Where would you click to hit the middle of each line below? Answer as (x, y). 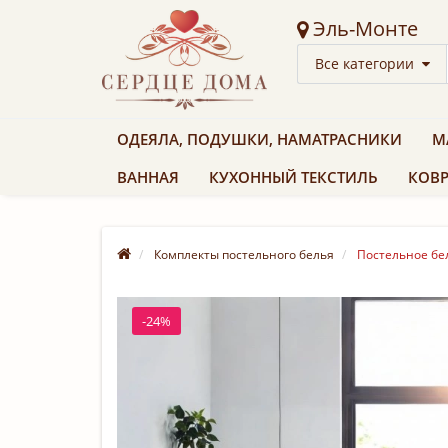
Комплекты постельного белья (244, 254)
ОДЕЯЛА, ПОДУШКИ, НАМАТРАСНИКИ (259, 138)
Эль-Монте (365, 28)
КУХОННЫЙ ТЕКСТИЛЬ (293, 176)
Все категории (364, 63)
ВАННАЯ (148, 176)
